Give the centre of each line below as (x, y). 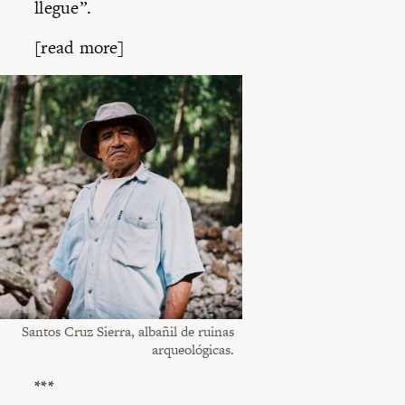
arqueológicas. (193, 350)
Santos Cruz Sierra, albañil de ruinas (127, 332)
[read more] (80, 47)
